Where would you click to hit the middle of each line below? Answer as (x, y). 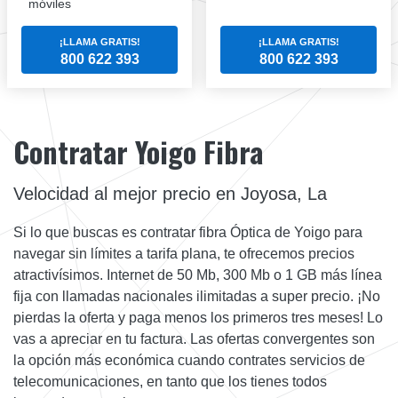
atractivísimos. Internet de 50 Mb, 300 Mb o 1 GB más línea (198, 275)
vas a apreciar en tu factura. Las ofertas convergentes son (194, 339)
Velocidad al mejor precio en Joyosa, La (170, 194)
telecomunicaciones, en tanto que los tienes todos (170, 382)
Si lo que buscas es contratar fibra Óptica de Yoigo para (188, 233)
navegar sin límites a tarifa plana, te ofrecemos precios (184, 254)
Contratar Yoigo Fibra (138, 152)
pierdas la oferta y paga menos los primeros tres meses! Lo (198, 318)
